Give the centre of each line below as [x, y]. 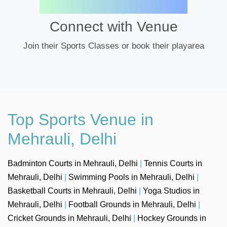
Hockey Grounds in [172, 218]
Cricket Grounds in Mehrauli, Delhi [69, 218]
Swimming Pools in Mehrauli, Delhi [131, 177]
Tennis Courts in [173, 163]
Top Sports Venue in [81, 119]
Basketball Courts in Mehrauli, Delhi [72, 191]
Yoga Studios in [171, 191]
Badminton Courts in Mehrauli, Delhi [73, 163]
